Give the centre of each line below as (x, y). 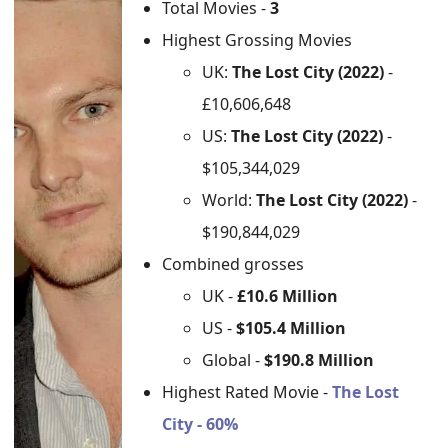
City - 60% (200, 424)
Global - (233, 360)
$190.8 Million (319, 360)
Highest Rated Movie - (247, 392)
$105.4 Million (291, 328)
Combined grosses (233, 264)
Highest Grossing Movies (257, 40)
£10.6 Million (288, 296)
